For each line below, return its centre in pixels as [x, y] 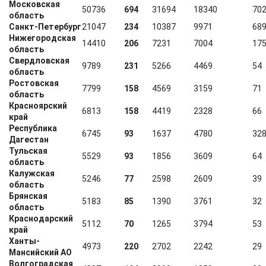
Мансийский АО [40, 252]
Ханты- [24, 241]
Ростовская [34, 83]
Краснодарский [41, 218]
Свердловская [39, 61]
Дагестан [29, 140]
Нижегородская [42, 38]
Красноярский [38, 106]
